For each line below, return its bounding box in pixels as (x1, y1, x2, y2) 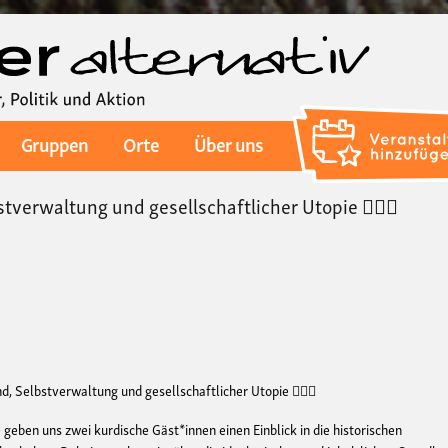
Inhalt (223, 60, 256, 79)
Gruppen (20, 127, 88, 160)
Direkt (223, 16, 259, 35)
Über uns (194, 127, 264, 160)
